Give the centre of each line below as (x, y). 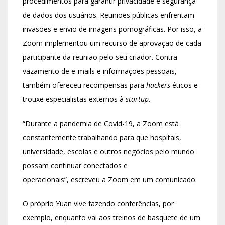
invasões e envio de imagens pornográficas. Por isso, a (112, 29)
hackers (157, 85)
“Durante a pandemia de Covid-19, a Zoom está (101, 124)
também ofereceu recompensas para (83, 85)
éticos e (184, 85)
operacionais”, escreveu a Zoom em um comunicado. (110, 180)
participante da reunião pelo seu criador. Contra (100, 57)
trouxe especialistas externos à (74, 99)
